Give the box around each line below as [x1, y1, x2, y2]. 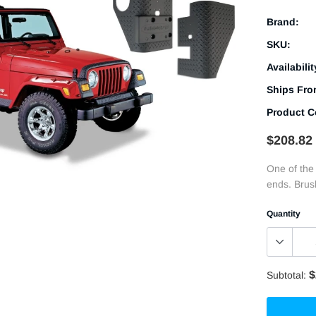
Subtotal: [267, 269, 307, 281]
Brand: [267, 16, 300, 28]
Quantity [267, 209, 301, 219]
